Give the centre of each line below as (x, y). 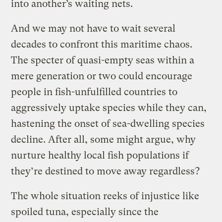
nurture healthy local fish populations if (100, 156)
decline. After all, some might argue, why (104, 140)
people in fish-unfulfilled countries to (94, 92)
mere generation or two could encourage (102, 76)
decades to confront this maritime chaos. (102, 45)
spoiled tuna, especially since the (85, 212)
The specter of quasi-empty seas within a (103, 60)
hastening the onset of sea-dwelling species (108, 124)
